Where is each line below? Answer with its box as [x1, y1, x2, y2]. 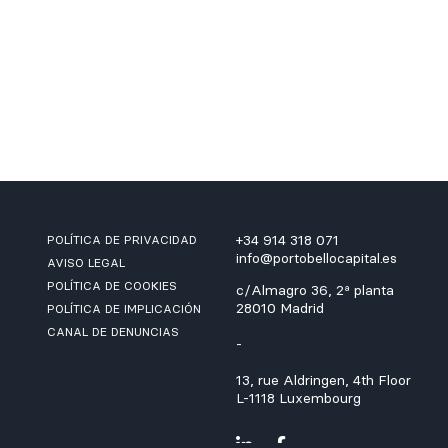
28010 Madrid [236, 299, 324, 317]
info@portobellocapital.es [236, 249, 397, 267]
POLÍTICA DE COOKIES [47, 278, 177, 293]
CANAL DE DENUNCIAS [47, 324, 179, 339]
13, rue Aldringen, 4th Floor [236, 371, 411, 389]
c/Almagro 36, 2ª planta [236, 281, 394, 299]
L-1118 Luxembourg [236, 389, 361, 407]
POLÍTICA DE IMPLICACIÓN [47, 301, 201, 316]
